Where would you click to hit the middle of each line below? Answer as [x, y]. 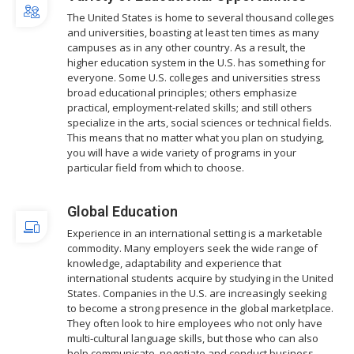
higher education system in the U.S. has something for [196, 63]
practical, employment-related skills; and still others [190, 108]
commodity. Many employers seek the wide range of [192, 248]
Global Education [122, 211]
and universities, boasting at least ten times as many [193, 33]
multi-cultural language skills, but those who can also [193, 338]
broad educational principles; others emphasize [182, 93]
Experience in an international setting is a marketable [195, 233]
